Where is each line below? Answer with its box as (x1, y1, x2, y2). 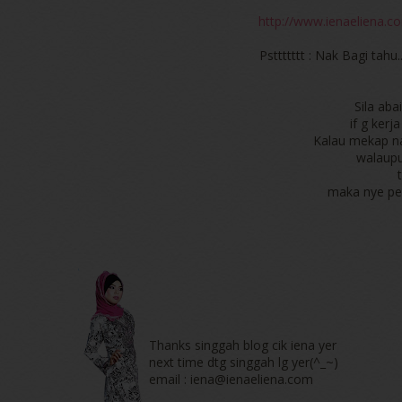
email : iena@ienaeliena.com (149, 371, 317, 389)
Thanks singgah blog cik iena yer (149, 336, 336, 354)
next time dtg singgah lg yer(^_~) (149, 354, 338, 371)
